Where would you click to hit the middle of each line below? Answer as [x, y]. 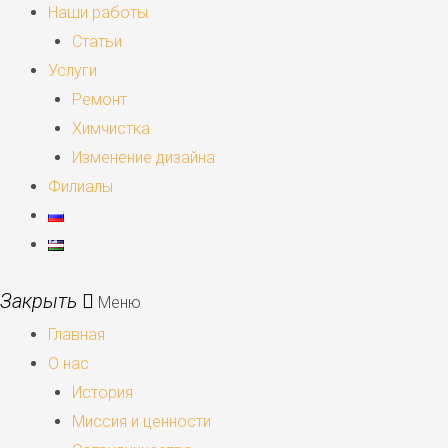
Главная [76, 334]
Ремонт [99, 99]
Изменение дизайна [143, 157]
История [102, 392]
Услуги [72, 70]
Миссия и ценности [141, 421]
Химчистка [111, 128]
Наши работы [98, 12]
